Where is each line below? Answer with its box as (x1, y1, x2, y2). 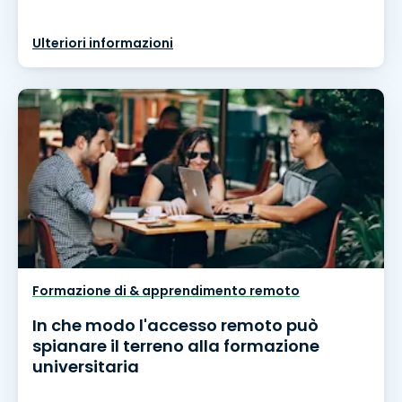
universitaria (32, 354, 139, 378)
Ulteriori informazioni (32, 33, 173, 52)
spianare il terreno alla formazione (32, 334, 319, 357)
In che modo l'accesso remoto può (32, 313, 319, 336)
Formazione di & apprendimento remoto (32, 281, 300, 300)
